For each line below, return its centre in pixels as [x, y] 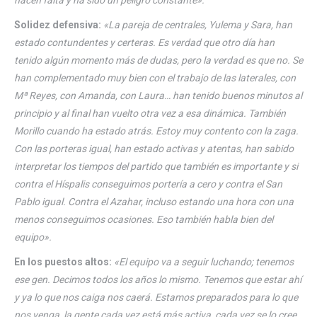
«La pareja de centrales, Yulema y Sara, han [198, 24]
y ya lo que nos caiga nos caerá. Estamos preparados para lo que [156, 297]
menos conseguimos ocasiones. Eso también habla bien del [144, 219]
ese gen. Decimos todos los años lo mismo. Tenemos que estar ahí [158, 279]
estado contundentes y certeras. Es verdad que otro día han [144, 42]
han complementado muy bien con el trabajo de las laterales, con [155, 77]
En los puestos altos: [63, 261]
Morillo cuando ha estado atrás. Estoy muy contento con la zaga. [156, 131]
